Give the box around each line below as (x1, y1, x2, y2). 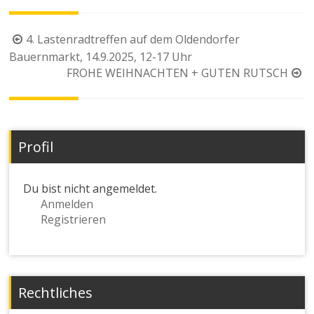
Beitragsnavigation (8, 29, 135, 49)
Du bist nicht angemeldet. (23, 180, 158, 196)
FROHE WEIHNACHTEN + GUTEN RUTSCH (66, 64, 288, 81)
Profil (18, 137, 54, 156)
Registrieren (41, 211, 107, 227)
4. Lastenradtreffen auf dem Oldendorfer (26, 31, 240, 47)
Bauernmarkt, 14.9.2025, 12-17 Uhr (9, 48, 193, 64)
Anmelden (41, 196, 94, 212)
